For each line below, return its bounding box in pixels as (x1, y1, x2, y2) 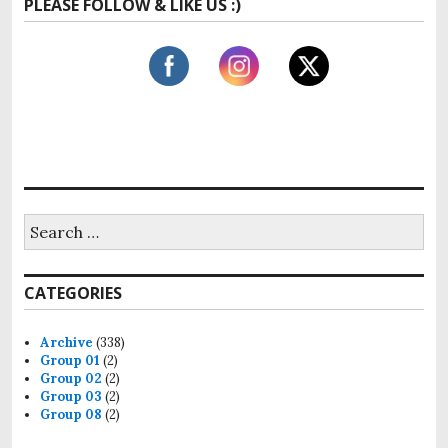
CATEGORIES (24, 281, 122, 304)
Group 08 (40, 405, 103, 423)
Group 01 (40, 351, 101, 369)
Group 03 (40, 387, 103, 405)
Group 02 (40, 369, 103, 387)
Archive (40, 333, 94, 351)
